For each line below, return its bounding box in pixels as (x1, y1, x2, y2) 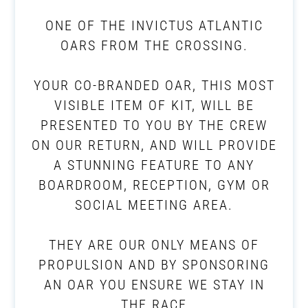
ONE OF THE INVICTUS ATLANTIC (45, 17, 263, 34)
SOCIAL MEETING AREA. (75, 197, 233, 214)
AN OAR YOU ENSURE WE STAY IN (43, 276, 265, 294)
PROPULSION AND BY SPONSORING (38, 256, 269, 274)
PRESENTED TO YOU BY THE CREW (41, 117, 267, 134)
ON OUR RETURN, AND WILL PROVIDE (31, 137, 277, 154)
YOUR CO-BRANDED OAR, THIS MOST (33, 77, 275, 94)
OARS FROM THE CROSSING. (60, 37, 248, 54)
